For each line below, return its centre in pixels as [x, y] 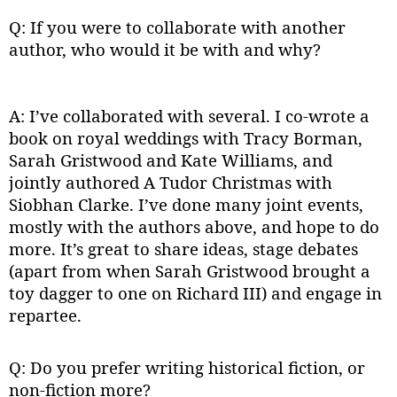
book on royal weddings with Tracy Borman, [186, 138]
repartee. [45, 315]
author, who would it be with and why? [165, 50]
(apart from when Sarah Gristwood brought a [190, 271]
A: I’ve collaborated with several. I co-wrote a [189, 116]
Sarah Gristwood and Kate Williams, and [171, 160]
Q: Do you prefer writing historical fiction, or [187, 368]
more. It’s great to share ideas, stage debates [183, 249]
